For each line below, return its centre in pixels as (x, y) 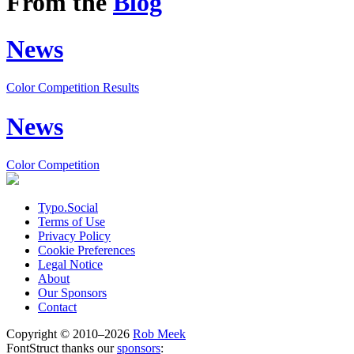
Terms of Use (72, 222)
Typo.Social (68, 207)
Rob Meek (159, 334)
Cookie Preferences (87, 250)
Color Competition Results (73, 88)
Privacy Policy (74, 236)
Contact (57, 307)
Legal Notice (70, 264)
